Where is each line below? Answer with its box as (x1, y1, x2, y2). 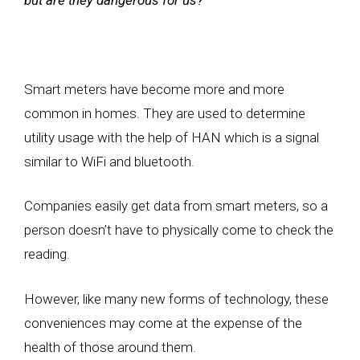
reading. (24, 246, 70, 262)
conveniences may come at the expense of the (24, 314, 302, 331)
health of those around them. (24, 338, 199, 355)
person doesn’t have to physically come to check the (24, 222, 333, 238)
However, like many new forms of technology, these (24, 290, 329, 307)
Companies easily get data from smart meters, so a (24, 198, 328, 214)
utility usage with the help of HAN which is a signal (24, 129, 319, 145)
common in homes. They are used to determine (24, 104, 305, 121)
